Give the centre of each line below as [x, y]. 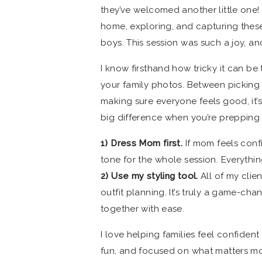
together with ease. [143, 209]
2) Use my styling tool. [149, 176]
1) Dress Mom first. [143, 143]
